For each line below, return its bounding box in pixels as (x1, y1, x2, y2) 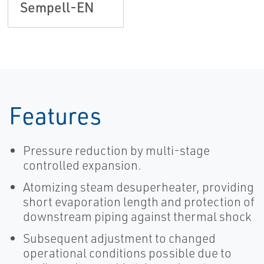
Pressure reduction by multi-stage (23, 143, 210, 159)
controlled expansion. (23, 157, 141, 173)
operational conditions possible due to (23, 245, 232, 261)
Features (9, 100, 101, 131)
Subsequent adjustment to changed (23, 230, 216, 246)
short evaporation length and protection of (23, 194, 255, 210)
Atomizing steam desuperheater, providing (23, 179, 254, 195)
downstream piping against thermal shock (23, 209, 252, 225)
